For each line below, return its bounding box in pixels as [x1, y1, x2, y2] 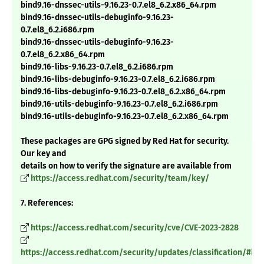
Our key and [21, 148, 66, 159]
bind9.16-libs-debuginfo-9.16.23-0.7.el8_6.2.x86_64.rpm [21, 87, 226, 97]
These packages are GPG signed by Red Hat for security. [21, 136, 229, 147]
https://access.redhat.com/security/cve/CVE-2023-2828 [31, 223, 239, 233]
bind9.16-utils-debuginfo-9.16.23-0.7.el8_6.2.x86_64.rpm [21, 111, 229, 122]
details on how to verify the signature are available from [21, 161, 232, 171]
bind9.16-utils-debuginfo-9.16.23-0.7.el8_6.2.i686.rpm [21, 99, 218, 110]
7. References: [21, 198, 73, 209]
